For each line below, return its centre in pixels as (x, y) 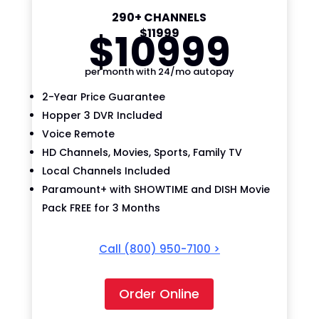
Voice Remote (78, 134)
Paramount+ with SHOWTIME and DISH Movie (156, 189)
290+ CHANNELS (159, 17)
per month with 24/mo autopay (159, 71)
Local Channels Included (106, 171)
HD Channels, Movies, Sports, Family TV (142, 152)
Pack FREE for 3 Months (101, 208)
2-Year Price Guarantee (103, 96)
